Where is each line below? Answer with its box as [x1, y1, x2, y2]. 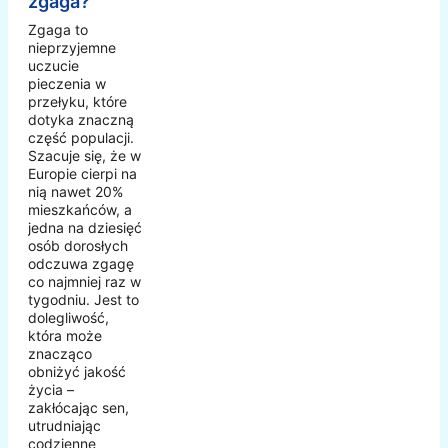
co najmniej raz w [28, 273, 141, 291]
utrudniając [28, 417, 101, 435]
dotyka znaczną [28, 111, 134, 129]
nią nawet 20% [28, 183, 123, 201]
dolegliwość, [28, 309, 109, 327]
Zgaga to [28, 21, 88, 39]
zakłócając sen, [28, 399, 129, 417]
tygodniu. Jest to [28, 291, 139, 309]
